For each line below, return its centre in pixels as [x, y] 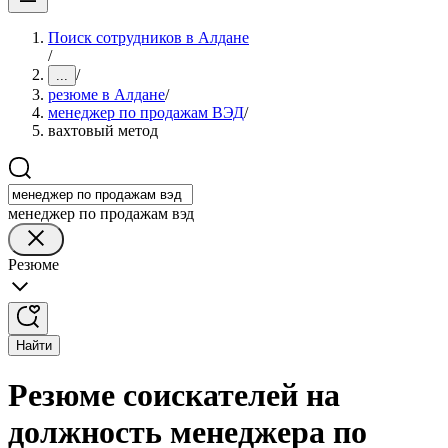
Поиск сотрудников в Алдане [148, 37]
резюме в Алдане [106, 94]
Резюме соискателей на [174, 395]
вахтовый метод [103, 130]
